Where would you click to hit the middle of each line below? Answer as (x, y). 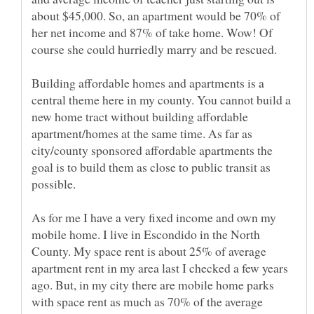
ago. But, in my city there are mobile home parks (153, 284)
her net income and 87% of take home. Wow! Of (152, 32)
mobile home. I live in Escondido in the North (146, 234)
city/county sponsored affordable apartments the (152, 150)
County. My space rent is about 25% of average (149, 251)
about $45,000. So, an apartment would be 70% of (156, 15)
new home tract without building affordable (140, 116)
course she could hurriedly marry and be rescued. (154, 49)
